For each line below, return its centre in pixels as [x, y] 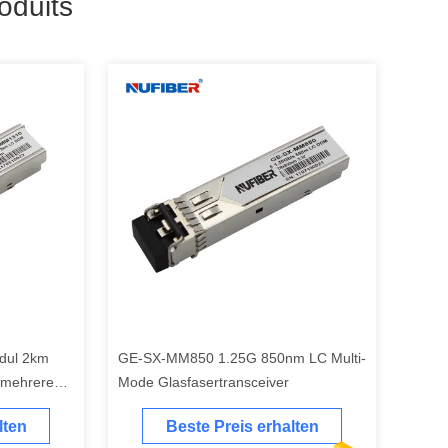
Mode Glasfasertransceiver [203, 382]
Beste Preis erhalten [242, 427]
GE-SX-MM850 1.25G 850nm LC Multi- [242, 358]
